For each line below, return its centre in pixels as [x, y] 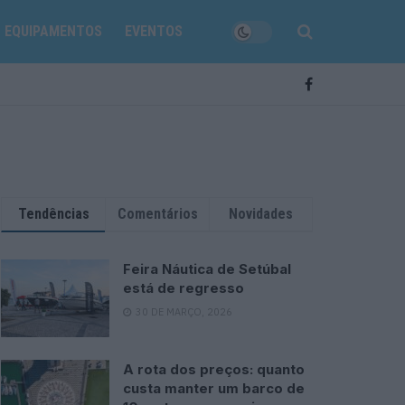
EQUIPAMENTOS [53, 31]
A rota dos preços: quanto [214, 369]
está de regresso [184, 288]
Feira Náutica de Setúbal [207, 269]
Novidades [261, 214]
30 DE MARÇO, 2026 [183, 312]
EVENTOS [154, 31]
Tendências [53, 214]
